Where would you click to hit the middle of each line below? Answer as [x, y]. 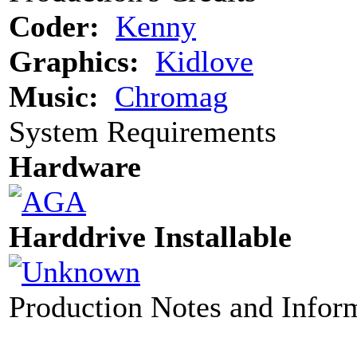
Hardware [75, 167]
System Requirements [143, 132]
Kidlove [204, 62]
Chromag [171, 97]
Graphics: [74, 62]
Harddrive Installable [150, 237]
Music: [54, 97]
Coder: [54, 27]
